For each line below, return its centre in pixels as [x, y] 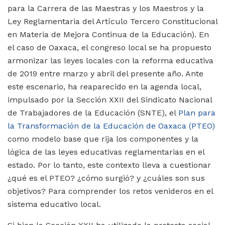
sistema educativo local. [54, 204]
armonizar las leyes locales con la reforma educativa [110, 60]
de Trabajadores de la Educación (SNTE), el [93, 113]
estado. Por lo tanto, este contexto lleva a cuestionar [109, 165]
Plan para [197, 113]
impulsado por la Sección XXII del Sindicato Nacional [110, 99]
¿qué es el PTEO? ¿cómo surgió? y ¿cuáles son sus [106, 178]
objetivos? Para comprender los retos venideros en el [110, 191]
